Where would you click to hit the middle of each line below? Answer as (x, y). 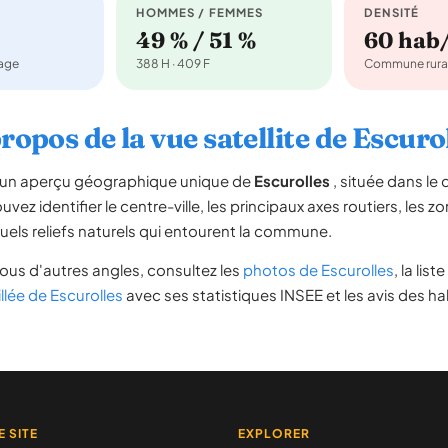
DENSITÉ (391, 12)
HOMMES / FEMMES (200, 12)
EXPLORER (273, 433)
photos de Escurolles (318, 269)
